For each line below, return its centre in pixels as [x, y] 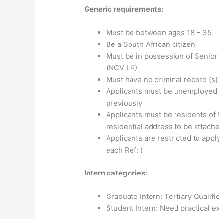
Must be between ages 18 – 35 [159, 33]
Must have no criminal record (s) [162, 80]
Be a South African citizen [151, 44]
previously [124, 103]
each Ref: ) [125, 150]
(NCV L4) [122, 68]
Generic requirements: [124, 9]
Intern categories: [116, 173]
